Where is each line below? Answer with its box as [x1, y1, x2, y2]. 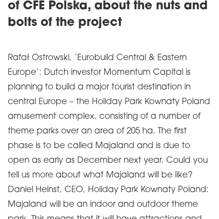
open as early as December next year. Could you [8, 156, 208, 165]
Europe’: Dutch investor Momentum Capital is [8, 68, 191, 77]
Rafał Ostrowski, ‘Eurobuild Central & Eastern [8, 54, 187, 62]
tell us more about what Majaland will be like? [8, 171, 193, 179]
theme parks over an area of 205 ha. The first [8, 127, 187, 135]
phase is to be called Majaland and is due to [8, 142, 190, 150]
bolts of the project [8, 17, 122, 29]
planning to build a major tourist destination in [8, 83, 191, 91]
